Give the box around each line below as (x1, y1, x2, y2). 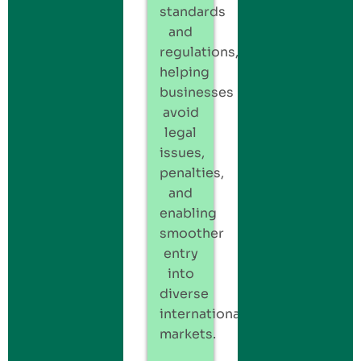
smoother (159, 224, 224, 242)
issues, (159, 143, 205, 161)
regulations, (159, 43, 239, 60)
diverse (159, 284, 209, 302)
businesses (159, 83, 234, 101)
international (159, 305, 244, 322)
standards (159, 2, 226, 20)
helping (159, 63, 210, 81)
